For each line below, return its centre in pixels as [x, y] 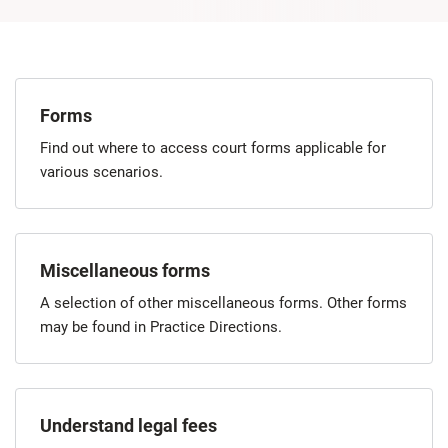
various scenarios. [101, 171]
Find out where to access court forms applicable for [213, 147]
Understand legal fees [128, 425]
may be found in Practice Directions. [161, 326]
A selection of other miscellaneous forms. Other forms [223, 302]
